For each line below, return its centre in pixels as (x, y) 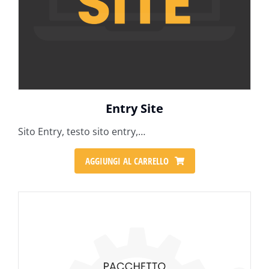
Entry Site (134, 108)
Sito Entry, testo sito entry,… (82, 131)
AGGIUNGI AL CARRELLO (127, 161)
